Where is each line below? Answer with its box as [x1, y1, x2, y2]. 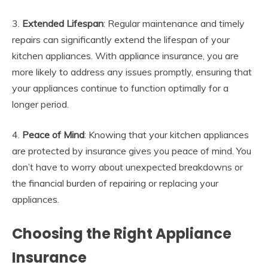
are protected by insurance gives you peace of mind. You [12, 145, 251, 157]
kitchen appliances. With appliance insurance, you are [12, 50, 239, 62]
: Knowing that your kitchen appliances [84, 129, 249, 141]
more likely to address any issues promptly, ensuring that [12, 66, 252, 78]
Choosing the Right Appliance [12, 224, 232, 244]
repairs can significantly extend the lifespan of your [12, 33, 230, 46]
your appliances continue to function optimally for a [12, 82, 229, 95]
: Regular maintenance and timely [103, 17, 245, 30]
